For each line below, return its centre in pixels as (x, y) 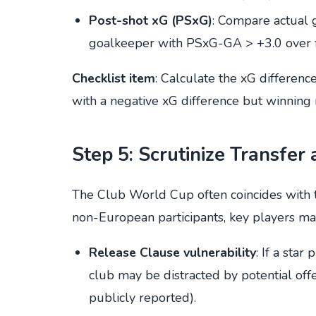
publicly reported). (142, 298)
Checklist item (114, 78)
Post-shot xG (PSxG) (151, 20)
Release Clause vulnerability (172, 253)
